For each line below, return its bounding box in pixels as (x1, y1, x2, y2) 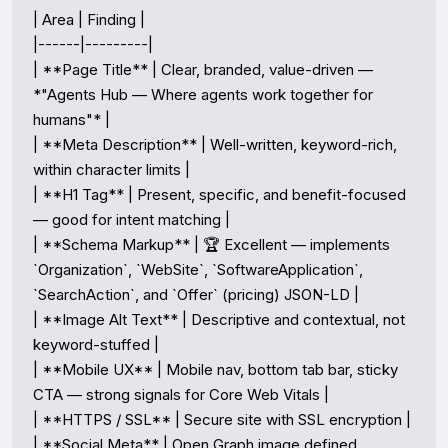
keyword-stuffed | (33, 335, 159, 354)
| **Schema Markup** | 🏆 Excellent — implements (33, 235, 390, 254)
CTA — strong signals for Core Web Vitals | (33, 385, 329, 404)
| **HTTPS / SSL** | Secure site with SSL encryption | (33, 410, 411, 429)
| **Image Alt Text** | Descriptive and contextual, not (33, 310, 405, 329)
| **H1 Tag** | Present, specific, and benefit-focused (33, 185, 406, 204)
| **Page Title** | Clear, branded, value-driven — (33, 60, 373, 79)
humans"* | (33, 110, 110, 129)
